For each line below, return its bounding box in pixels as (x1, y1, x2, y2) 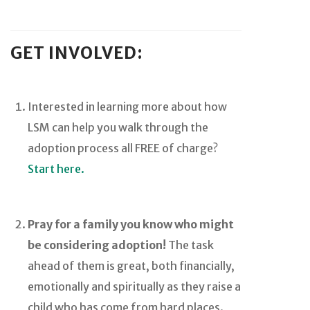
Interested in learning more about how (28, 100, 227, 114)
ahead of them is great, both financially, (28, 259, 235, 273)
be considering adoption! (28, 238, 166, 253)
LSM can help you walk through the (28, 120, 208, 135)
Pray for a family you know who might (28, 217, 234, 232)
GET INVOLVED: (10, 42, 143, 64)
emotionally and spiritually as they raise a (28, 280, 241, 294)
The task (166, 238, 214, 253)
